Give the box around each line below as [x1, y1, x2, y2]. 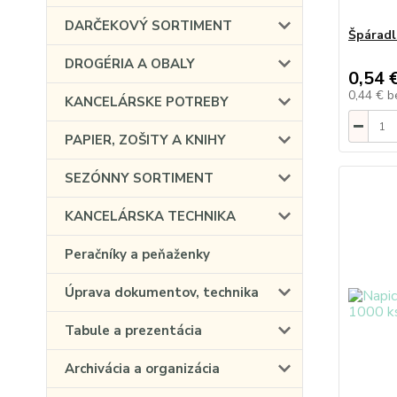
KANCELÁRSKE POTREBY [65, 93, 229, 111]
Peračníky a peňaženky [65, 245, 210, 263]
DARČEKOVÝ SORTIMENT [65, 17, 232, 35]
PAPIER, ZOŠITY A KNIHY [65, 131, 226, 149]
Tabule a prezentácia [65, 322, 202, 339]
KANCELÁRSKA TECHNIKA [65, 207, 236, 225]
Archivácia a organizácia [65, 360, 220, 378]
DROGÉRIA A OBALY [65, 55, 195, 73]
